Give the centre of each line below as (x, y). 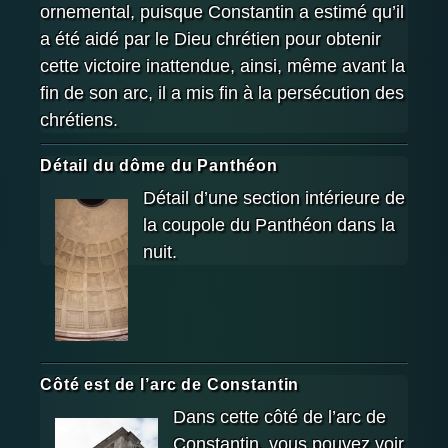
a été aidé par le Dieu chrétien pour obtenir (210, 38)
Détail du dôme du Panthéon (159, 165)
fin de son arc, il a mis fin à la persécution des (222, 92)
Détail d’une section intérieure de (274, 198)
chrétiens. (79, 119)
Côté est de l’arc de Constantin (170, 384)
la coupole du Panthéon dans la (269, 225)
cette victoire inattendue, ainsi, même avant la (222, 65)
